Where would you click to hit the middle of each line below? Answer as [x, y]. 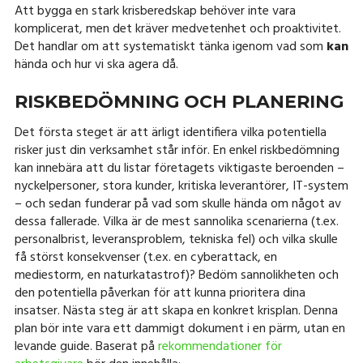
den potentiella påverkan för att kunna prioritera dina [160, 293]
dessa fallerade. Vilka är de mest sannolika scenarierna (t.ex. [176, 222]
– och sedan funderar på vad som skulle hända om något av [177, 204]
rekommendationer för [220, 347]
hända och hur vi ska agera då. [96, 65]
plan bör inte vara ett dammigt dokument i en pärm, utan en [179, 329]
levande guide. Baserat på [86, 347]
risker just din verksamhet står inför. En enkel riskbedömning [177, 151]
